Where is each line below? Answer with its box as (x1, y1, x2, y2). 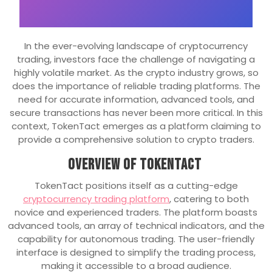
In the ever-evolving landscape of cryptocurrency (24, 39, 248, 53)
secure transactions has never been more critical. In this (9, 106, 263, 120)
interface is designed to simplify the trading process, (16, 246, 256, 259)
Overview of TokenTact (67, 155, 202, 175)
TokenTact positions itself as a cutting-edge (34, 179, 238, 192)
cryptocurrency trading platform (23, 192, 169, 206)
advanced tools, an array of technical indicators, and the (7, 219, 265, 233)
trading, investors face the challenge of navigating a (17, 53, 255, 66)
